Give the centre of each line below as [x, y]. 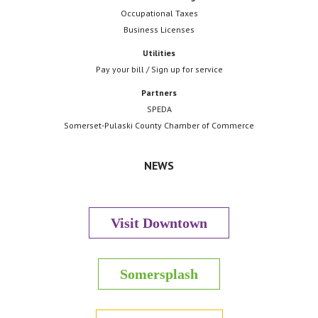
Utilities [159, 53]
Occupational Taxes [159, 13]
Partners [159, 93]
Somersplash [159, 274]
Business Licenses [159, 30]
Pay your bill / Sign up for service [159, 70]
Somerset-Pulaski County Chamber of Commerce [159, 126]
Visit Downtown [159, 223]
